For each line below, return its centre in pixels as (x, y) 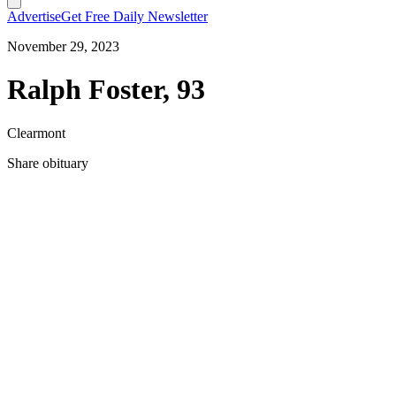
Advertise (34, 16)
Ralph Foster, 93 (106, 90)
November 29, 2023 (63, 46)
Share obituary (48, 163)
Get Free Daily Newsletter (134, 16)
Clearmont (36, 133)
